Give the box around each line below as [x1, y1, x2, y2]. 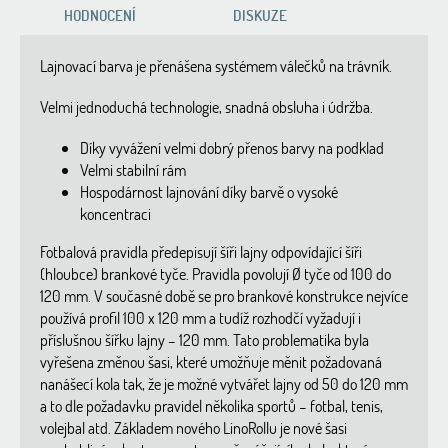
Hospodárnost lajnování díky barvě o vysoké [80, 181, 338, 203]
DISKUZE [233, 5, 287, 26]
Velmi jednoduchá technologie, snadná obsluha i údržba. [40, 96, 373, 118]
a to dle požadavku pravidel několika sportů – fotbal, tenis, [40, 395, 383, 417]
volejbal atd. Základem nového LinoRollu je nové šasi [40, 417, 347, 439]
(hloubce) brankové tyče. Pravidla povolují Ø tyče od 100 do [40, 263, 391, 285]
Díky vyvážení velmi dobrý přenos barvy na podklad [80, 137, 384, 159]
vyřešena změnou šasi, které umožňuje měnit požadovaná [40, 351, 382, 373]
